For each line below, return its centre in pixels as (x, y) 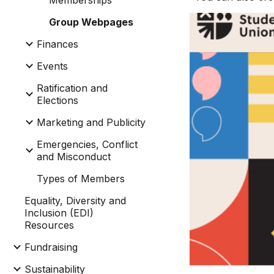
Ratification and (72, 88)
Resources (49, 225)
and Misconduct (74, 157)
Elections (57, 100)
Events (52, 66)
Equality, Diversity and (75, 201)
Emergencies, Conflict (87, 144)
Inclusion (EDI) (59, 213)
